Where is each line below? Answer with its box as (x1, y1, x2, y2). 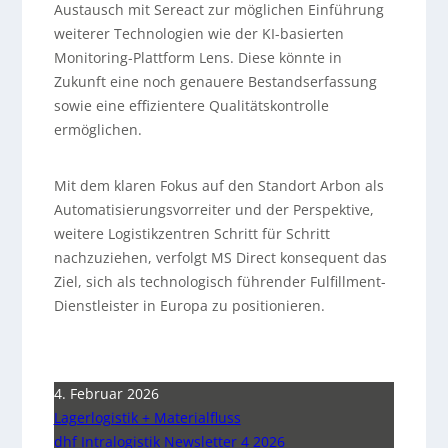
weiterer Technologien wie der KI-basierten (53, 24, 344, 44)
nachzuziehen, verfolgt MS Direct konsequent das (53, 248, 387, 268)
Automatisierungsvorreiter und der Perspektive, (53, 200, 374, 220)
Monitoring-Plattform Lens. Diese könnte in (53, 48, 342, 68)
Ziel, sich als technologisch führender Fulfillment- (53, 272, 386, 292)
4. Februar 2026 (53, 384, 159, 404)
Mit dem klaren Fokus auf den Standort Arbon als (53, 176, 384, 196)
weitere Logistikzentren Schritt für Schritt (53, 224, 330, 244)
